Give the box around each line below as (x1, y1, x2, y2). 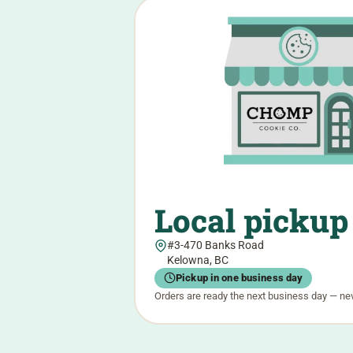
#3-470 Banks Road (167, 238, 264, 252)
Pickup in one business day (176, 272, 303, 284)
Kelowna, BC (167, 253, 229, 267)
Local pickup (154, 199, 348, 241)
